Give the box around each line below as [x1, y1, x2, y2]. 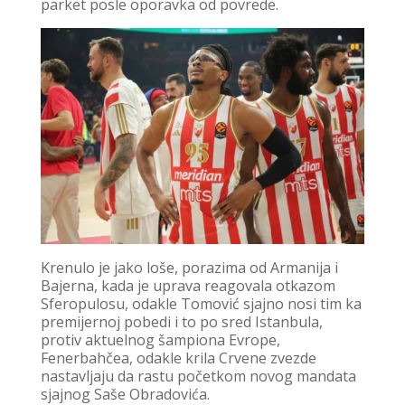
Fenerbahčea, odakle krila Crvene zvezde [40, 348, 316, 369]
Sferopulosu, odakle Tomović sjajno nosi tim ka [40, 294, 362, 315]
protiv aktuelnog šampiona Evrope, [40, 330, 280, 351]
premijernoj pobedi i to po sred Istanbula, [40, 312, 323, 333]
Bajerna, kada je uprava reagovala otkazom [40, 276, 335, 297]
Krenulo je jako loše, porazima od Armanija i [40, 258, 338, 278]
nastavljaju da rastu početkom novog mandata [40, 366, 356, 387]
